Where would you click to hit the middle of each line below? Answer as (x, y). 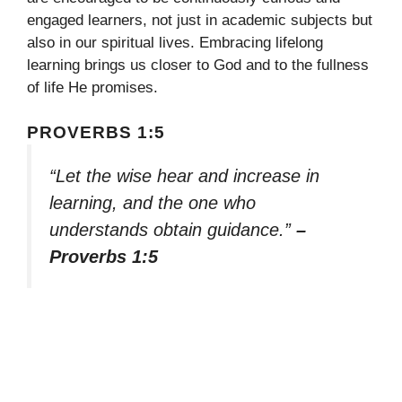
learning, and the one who (153, 203)
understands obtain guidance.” (173, 230)
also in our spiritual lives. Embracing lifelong (175, 42)
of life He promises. (92, 87)
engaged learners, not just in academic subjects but (200, 20)
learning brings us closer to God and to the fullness (198, 65)
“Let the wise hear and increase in (184, 176)
